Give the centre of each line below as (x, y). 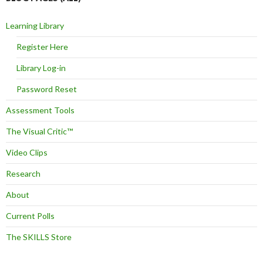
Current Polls (30, 215)
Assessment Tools (40, 110)
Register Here (42, 46)
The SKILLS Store (39, 237)
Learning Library (35, 25)
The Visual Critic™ (39, 131)
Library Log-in (41, 68)
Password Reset (47, 89)
